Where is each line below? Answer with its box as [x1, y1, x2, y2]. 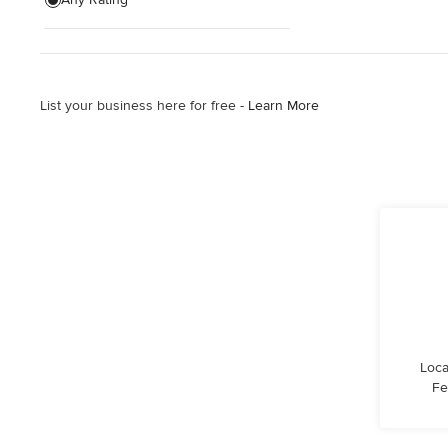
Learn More [248, 97, 319, 114]
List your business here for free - [40, 97, 248, 114]
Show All [44, 30, 98, 47]
